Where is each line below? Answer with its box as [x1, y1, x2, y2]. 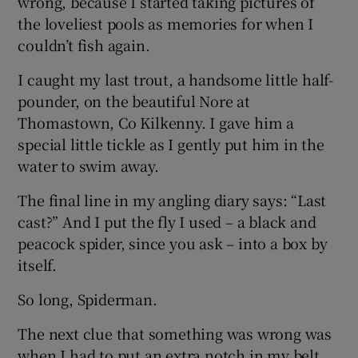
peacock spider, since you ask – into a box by [18, 232, 328, 253]
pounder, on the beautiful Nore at [18, 89, 250, 111]
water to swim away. [18, 154, 159, 176]
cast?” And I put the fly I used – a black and [18, 210, 316, 232]
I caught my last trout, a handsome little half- [18, 68, 334, 89]
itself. [18, 253, 58, 275]
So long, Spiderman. [18, 288, 157, 309]
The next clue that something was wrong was [18, 322, 332, 344]
